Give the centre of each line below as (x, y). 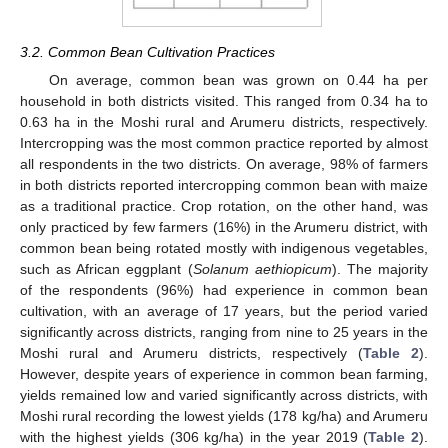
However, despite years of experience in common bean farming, (224, 373)
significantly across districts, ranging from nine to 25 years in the (224, 331)
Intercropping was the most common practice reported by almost (224, 142)
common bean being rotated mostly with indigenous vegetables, (224, 247)
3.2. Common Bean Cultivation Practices (147, 51)
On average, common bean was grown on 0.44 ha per (238, 79)
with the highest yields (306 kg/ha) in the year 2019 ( (194, 436)
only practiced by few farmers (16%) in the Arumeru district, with (224, 226)
